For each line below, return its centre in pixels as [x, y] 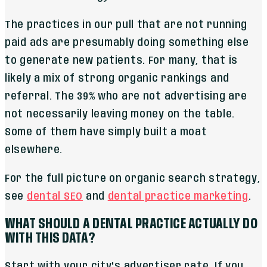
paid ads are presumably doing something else [127, 43]
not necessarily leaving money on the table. [120, 114]
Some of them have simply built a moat [106, 132]
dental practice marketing [178, 196]
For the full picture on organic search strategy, [133, 178]
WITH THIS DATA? [50, 238]
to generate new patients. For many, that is [121, 60]
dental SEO [55, 196]
